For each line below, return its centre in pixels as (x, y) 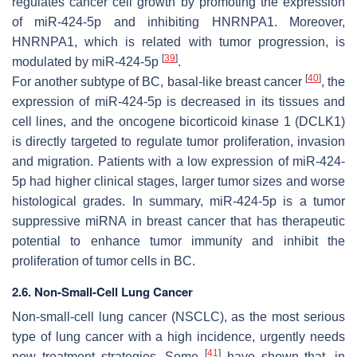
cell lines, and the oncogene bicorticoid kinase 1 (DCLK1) (178, 121)
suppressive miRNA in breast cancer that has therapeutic (178, 221)
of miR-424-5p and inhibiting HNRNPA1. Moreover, (178, 22)
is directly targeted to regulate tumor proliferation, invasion (178, 141)
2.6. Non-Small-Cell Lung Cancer (102, 291)
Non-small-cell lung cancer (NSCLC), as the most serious (178, 316)
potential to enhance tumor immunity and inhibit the (178, 241)
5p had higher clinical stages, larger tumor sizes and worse (178, 181)
